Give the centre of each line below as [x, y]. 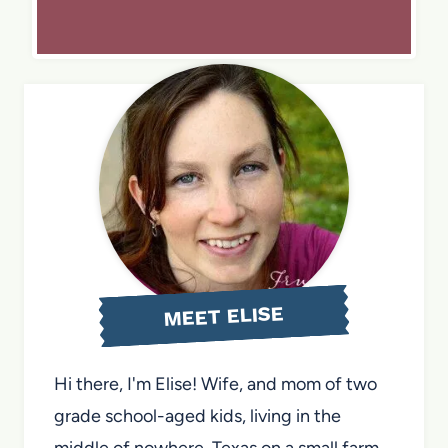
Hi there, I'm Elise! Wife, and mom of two [215, 383]
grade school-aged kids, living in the [197, 415]
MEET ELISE [224, 315]
